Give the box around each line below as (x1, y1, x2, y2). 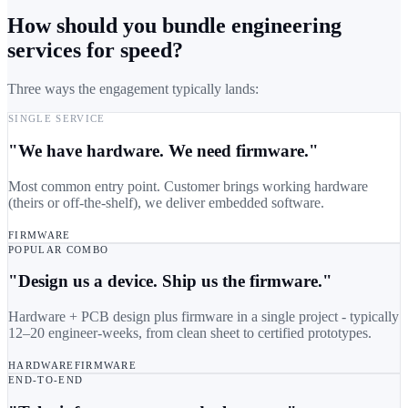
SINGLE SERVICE (8, 113, 106, 125)
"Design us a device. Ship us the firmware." (8, 271, 332, 291)
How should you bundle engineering (7, 14, 342, 38)
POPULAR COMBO (8, 243, 109, 255)
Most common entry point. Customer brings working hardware (8, 178, 368, 194)
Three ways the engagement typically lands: (7, 81, 259, 97)
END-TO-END (8, 374, 84, 386)
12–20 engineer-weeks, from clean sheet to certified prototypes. (8, 325, 372, 342)
